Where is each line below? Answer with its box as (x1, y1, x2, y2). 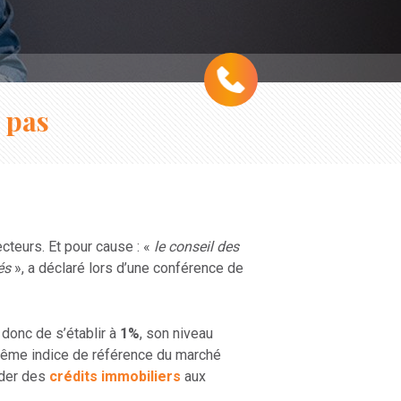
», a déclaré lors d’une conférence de (11, 260, 243, 277)
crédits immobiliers (49, 368, 181, 385)
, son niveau (140, 325, 213, 342)
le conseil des (154, 238, 239, 255)
